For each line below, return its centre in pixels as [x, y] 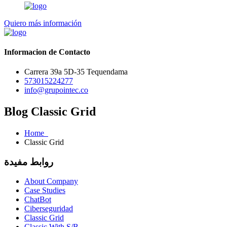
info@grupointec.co [56, 90]
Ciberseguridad [49, 209]
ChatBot [38, 200]
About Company [51, 181]
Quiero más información [43, 23]
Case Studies [45, 191]
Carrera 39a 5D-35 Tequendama [76, 72]
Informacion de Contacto [47, 52]
